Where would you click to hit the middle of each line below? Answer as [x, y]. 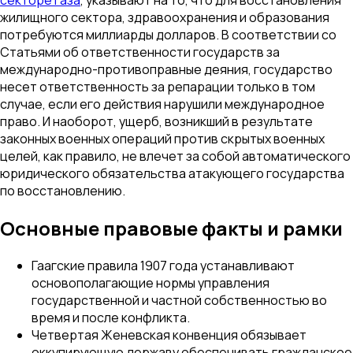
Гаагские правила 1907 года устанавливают [163, 265]
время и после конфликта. [111, 317]
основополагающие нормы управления [150, 282]
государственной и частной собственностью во [179, 300]
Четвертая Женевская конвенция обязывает [169, 334]
